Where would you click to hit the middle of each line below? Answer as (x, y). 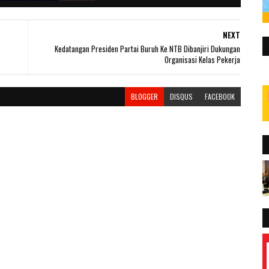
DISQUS (181, 96)
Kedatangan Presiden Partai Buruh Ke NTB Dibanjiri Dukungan (147, 48)
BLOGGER (144, 96)
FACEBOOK (219, 96)
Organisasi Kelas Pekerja (202, 59)
